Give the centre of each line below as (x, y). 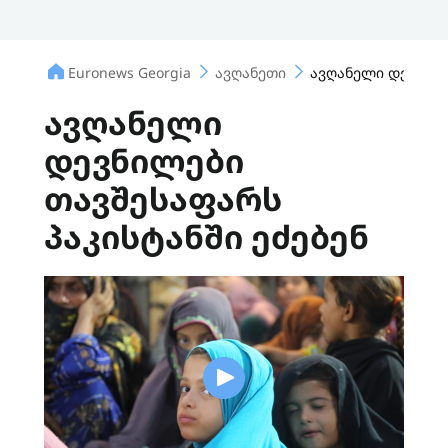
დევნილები (144, 160)
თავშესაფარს (163, 198)
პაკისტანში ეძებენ (206, 236)
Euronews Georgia (129, 72)
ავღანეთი (250, 72)
